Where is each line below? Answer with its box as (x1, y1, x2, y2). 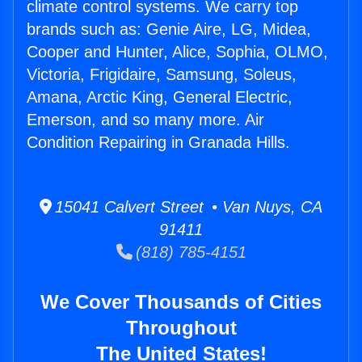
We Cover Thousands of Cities (40, 291, 322, 314)
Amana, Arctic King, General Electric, (27, 88, 293, 107)
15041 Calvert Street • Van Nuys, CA (52, 198, 322, 217)
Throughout (125, 317, 237, 339)
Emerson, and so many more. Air (27, 111, 264, 129)
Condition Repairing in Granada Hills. (27, 133, 290, 152)
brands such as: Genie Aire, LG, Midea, (27, 20, 311, 39)
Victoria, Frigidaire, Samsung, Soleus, (27, 65, 297, 84)
